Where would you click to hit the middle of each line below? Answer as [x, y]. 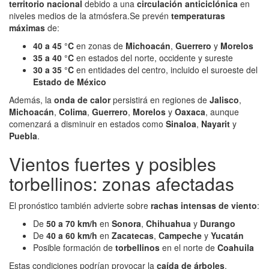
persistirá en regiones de [160, 100]
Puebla [23, 136]
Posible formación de [74, 248]
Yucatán [227, 236]
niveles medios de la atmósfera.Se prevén [90, 16]
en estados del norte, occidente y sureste [153, 58]
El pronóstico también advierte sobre [80, 206]
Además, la [32, 100]
